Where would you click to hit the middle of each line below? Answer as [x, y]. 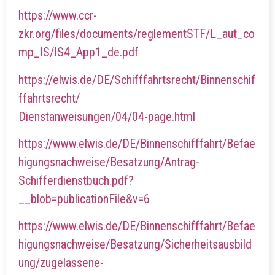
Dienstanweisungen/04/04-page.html [107, 116]
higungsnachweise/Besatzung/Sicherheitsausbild [135, 245]
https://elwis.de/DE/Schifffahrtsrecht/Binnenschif [137, 79]
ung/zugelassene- [61, 263]
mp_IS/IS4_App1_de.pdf [79, 52]
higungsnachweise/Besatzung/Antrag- [109, 162]
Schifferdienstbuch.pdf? [76, 180]
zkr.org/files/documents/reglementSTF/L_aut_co [137, 34]
